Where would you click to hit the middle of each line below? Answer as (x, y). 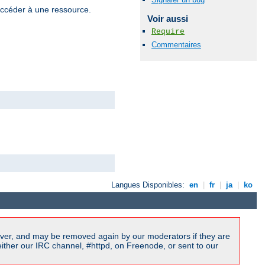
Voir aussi (167, 19)
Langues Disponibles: (149, 185)
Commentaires (176, 44)
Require (168, 32)
